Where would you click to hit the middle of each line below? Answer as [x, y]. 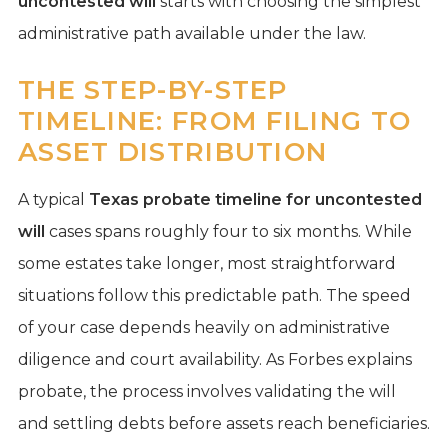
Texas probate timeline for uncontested [255, 199]
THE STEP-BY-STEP [152, 89]
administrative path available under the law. [191, 33]
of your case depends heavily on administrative [203, 327]
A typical [53, 199]
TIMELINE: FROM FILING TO [214, 120]
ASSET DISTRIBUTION [172, 151]
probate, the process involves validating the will [206, 391]
